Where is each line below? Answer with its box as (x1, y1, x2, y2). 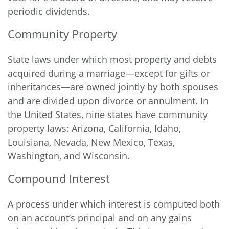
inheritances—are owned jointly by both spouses (8, 81, 218, 93)
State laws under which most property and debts (8, 53, 217, 65)
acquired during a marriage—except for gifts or (8, 67, 210, 79)
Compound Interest (8, 171, 110, 186)
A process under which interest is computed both (8, 198, 220, 210)
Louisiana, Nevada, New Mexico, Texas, (8, 136, 175, 148)
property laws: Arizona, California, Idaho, (8, 122, 181, 134)
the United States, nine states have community (8, 108, 208, 121)
